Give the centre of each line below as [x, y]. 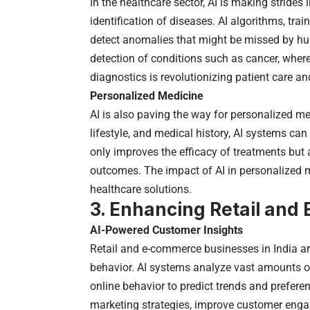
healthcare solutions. [141, 189]
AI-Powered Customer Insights [166, 230]
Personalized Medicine [147, 95]
